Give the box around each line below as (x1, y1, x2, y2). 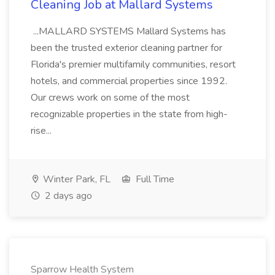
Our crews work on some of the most (31, 91, 190, 104)
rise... (31, 124, 54, 137)
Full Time (133, 172, 174, 186)
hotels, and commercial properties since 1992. (31, 74, 227, 88)
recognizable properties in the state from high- (31, 107, 228, 121)
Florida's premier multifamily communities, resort (31, 58, 236, 71)
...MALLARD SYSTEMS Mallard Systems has (31, 25, 226, 38)
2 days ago (42, 189, 92, 203)
